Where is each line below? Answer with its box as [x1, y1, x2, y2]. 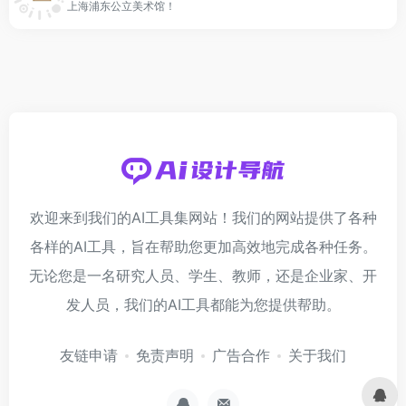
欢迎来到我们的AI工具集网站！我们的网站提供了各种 [29, 208, 377, 227]
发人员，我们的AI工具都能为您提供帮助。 [65, 295, 341, 314]
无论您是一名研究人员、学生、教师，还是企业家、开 [29, 266, 377, 285]
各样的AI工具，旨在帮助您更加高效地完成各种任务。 [29, 237, 377, 256]
